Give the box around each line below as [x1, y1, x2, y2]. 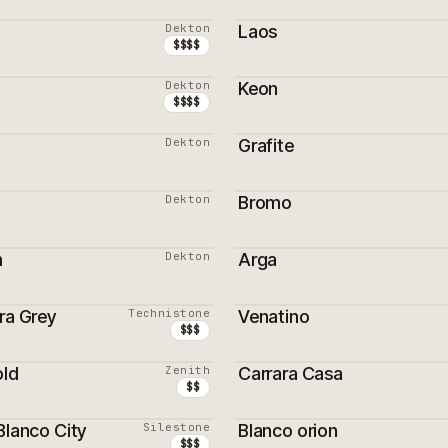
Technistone [128, 306, 210, 320]
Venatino [238, 306, 310, 327]
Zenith [165, 363, 210, 377]
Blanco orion [238, 420, 338, 441]
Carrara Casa [238, 363, 343, 384]
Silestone [143, 420, 210, 434]
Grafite [238, 135, 294, 156]
